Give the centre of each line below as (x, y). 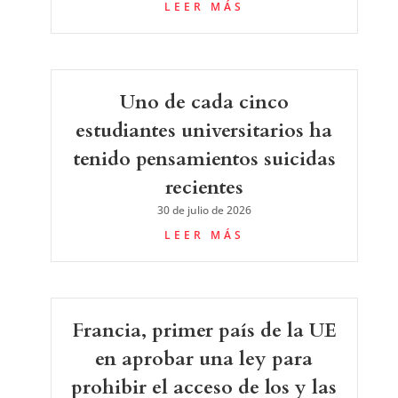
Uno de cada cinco (204, 102)
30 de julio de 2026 (204, 210)
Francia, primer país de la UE (204, 330)
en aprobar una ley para (204, 358)
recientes (204, 187)
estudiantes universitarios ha (204, 130)
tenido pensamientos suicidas (204, 159)
